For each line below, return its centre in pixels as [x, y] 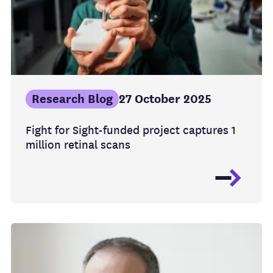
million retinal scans [78, 145]
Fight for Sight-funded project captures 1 [131, 130]
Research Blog [72, 99]
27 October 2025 [165, 99]
